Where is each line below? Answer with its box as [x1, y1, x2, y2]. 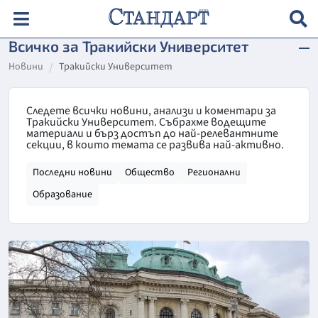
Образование [33, 187, 92, 202]
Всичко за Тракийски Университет [9, 37, 248, 55]
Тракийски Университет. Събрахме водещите [26, 114, 266, 130]
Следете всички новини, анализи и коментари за [26, 103, 276, 119]
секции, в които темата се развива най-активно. [26, 137, 284, 153]
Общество [125, 165, 175, 180]
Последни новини [33, 165, 112, 180]
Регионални [187, 165, 241, 180]
